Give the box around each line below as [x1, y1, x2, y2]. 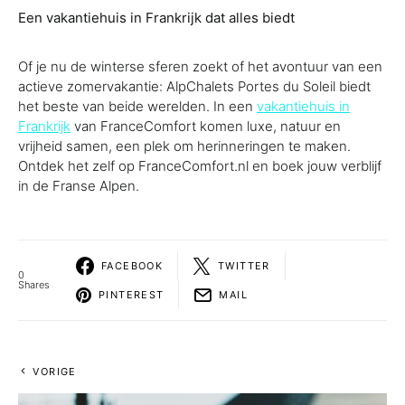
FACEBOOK [101, 259, 164, 272]
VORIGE [33, 365, 77, 378]
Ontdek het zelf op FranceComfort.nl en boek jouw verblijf [18, 157, 381, 174]
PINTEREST [99, 287, 165, 301]
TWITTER [218, 259, 270, 272]
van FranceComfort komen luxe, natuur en [71, 118, 341, 135]
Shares [18, 278, 50, 291]
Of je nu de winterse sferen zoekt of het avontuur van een [18, 58, 382, 75]
